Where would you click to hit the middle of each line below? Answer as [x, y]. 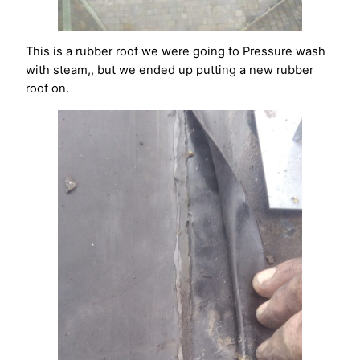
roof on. [47, 89]
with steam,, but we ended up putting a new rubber [170, 70]
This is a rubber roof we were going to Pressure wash [176, 52]
